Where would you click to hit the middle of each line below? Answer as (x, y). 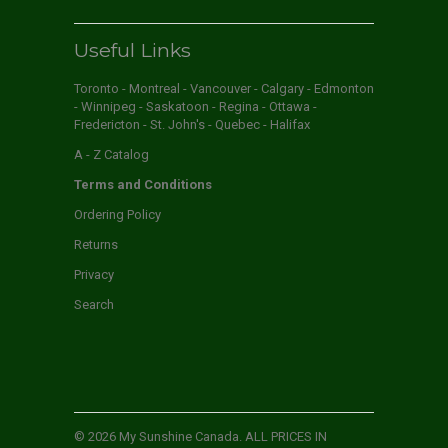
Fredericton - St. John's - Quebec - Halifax (192, 125)
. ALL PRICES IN (283, 436)
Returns (96, 245)
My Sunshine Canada (179, 436)
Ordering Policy (117, 215)
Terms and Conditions (143, 185)
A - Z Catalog (111, 155)
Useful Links (132, 49)
